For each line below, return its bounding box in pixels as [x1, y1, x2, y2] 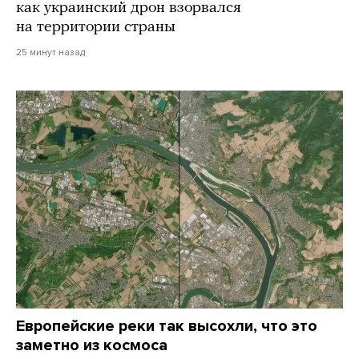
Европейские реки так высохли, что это [16, 316, 317, 336]
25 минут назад [16, 46, 85, 58]
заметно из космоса [16, 335, 167, 355]
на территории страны [16, 18, 175, 35]
